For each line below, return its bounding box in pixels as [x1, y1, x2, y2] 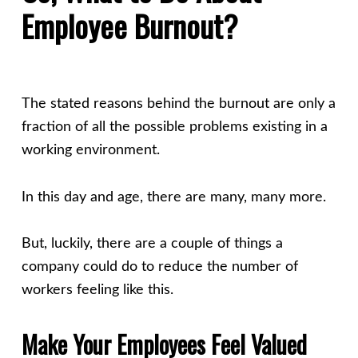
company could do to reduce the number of [21, 259, 298, 274]
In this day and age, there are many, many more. [21, 189, 326, 205]
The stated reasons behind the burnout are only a [21, 97, 336, 112]
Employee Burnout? [21, 2, 238, 48]
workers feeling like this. [21, 282, 173, 297]
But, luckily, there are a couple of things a [21, 236, 283, 251]
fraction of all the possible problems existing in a [21, 120, 328, 135]
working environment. [21, 143, 160, 158]
